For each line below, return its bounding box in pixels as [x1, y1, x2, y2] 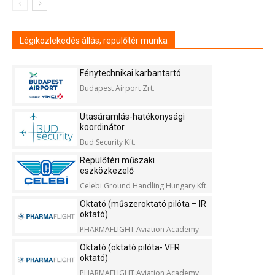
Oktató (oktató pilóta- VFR [80, 242, 180, 253]
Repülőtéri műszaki [80, 155, 155, 166]
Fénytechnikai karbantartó [80, 68, 181, 79]
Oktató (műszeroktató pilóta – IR [80, 199, 206, 209]
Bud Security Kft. [80, 137, 136, 148]
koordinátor [80, 122, 125, 133]
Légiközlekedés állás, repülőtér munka [20, 36, 168, 46]
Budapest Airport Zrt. [80, 83, 155, 94]
